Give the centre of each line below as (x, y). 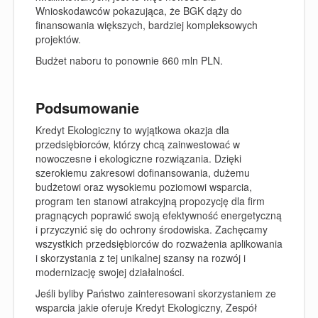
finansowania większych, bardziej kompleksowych (147, 24)
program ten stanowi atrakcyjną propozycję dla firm (150, 201)
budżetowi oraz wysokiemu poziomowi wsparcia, (144, 186)
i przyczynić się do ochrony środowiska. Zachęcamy (152, 229)
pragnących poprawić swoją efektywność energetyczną (159, 215)
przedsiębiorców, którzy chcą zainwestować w (138, 144)
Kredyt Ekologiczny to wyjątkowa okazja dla (132, 130)
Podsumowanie (87, 107)
